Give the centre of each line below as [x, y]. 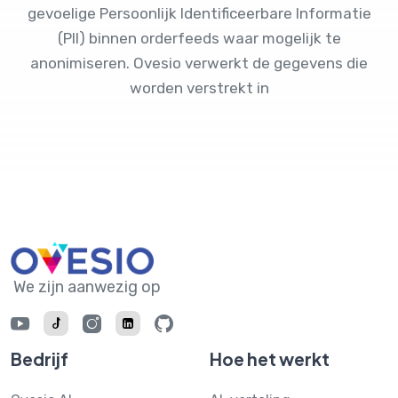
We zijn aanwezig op [87, 287]
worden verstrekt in [199, 88]
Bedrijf [40, 359]
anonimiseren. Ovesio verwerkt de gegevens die [199, 63]
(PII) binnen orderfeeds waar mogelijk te [199, 38]
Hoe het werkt [270, 359]
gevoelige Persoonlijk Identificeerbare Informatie [199, 13]
